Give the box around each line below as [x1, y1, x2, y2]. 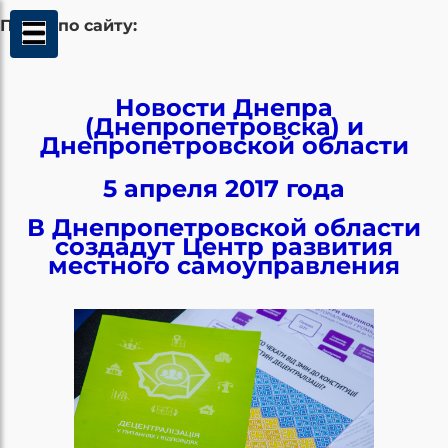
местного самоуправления [48, 250, 400, 280]
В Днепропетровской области [27, 212, 421, 242]
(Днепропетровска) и [84, 111, 364, 141]
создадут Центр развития [55, 231, 393, 261]
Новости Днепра [115, 92, 333, 122]
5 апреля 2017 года [103, 173, 345, 203]
